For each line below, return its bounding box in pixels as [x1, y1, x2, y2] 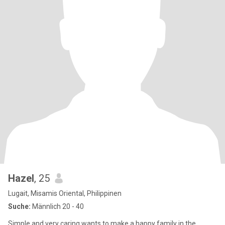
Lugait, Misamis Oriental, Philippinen [8, 189, 122, 197]
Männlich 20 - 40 [31, 202, 84, 210]
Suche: [8, 202, 31, 210]
